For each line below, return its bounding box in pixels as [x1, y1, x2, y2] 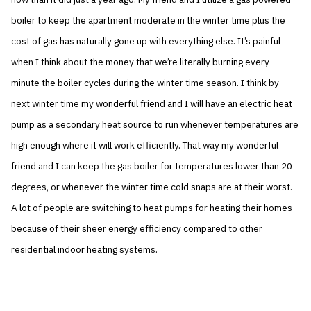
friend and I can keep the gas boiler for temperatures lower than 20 [11, 160, 293, 173]
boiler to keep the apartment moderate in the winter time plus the [11, 14, 286, 27]
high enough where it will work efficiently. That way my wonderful [11, 139, 279, 152]
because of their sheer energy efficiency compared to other [11, 222, 263, 235]
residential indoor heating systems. [11, 243, 158, 256]
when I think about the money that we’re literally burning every [11, 56, 270, 69]
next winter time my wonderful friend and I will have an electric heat [11, 97, 293, 110]
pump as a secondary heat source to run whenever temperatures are [11, 118, 299, 131]
